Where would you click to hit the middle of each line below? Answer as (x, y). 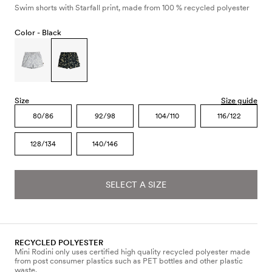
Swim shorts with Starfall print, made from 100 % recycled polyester (132, 7)
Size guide (239, 100)
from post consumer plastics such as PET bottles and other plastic (129, 260)
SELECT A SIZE (136, 184)
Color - (28, 32)
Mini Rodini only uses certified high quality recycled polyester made (132, 251)
